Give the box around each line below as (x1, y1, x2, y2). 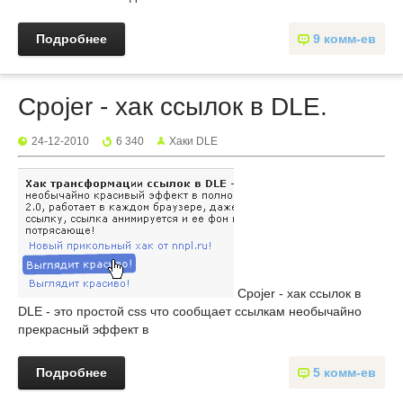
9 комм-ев (313, 31, 376, 46)
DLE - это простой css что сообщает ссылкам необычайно (18, 304, 362, 318)
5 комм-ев (313, 365, 376, 380)
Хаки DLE (169, 135, 218, 148)
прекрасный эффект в (18, 322, 148, 336)
